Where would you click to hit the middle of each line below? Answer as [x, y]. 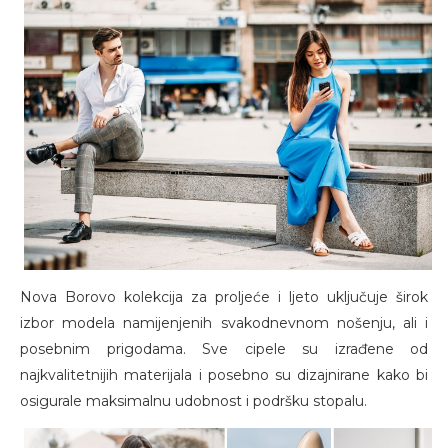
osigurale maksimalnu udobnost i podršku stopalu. [195, 400]
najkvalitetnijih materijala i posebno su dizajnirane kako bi [224, 374]
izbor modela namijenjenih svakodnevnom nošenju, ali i [224, 322]
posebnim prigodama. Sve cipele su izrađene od [224, 348]
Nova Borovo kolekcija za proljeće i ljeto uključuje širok [224, 296]
